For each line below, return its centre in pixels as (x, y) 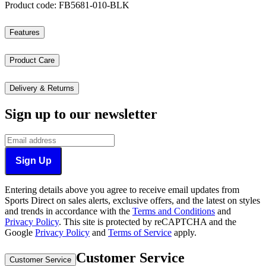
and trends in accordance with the (69, 211)
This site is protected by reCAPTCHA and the (150, 221)
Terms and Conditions (174, 211)
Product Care (32, 60)
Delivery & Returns (42, 88)
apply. (184, 232)
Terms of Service (140, 232)
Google (20, 232)
